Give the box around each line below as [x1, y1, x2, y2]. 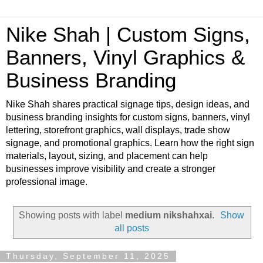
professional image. [6, 177, 87, 187]
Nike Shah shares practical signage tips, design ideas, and [6, 99, 249, 109]
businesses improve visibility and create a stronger [6, 164, 215, 174]
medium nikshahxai [124, 210, 212, 220]
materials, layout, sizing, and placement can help [6, 151, 208, 161]
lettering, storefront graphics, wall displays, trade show [6, 125, 230, 135]
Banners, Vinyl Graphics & [6, 46, 245, 69]
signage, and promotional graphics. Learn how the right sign [6, 138, 254, 148]
